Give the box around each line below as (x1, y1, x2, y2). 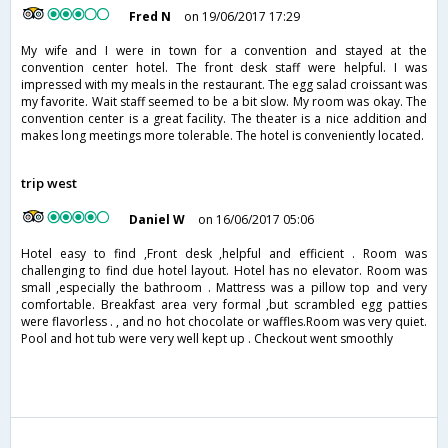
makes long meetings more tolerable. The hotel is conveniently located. (21, 127, 424, 145)
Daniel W (129, 211, 186, 229)
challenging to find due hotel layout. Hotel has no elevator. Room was (21, 262, 427, 280)
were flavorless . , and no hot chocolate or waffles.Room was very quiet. (21, 313, 427, 331)
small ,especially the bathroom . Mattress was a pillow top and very (21, 279, 427, 297)
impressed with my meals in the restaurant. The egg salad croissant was (21, 76, 427, 94)
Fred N (129, 8, 172, 26)
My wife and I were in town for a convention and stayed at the (21, 42, 427, 60)
